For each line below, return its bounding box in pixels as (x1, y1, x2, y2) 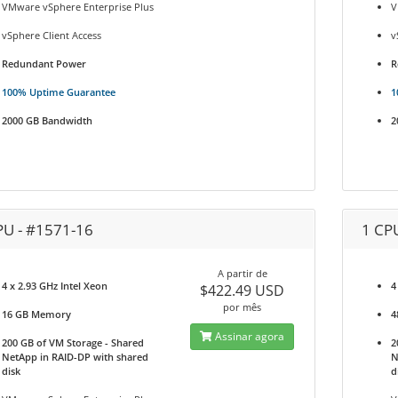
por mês (223, 300, 262, 314)
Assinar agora (212, 329, 285, 344)
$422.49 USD (200, 281, 285, 300)
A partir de (217, 267, 267, 280)
